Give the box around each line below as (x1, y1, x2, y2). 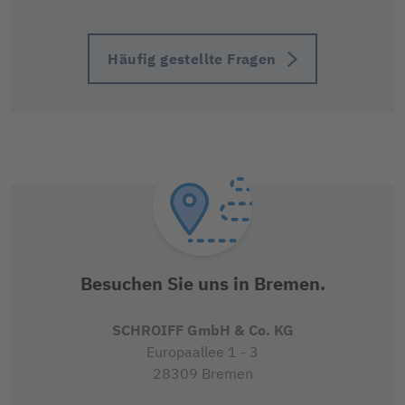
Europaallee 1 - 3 (146, 343, 259, 362)
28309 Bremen (152, 364, 253, 383)
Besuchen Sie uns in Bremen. (80, 271, 325, 297)
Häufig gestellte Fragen (108, 50, 277, 69)
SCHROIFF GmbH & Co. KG (111, 321, 294, 340)
